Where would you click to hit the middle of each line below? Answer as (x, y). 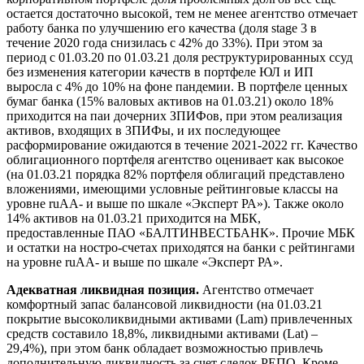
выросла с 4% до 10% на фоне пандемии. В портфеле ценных (177, 86)
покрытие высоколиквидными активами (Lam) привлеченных (180, 318)
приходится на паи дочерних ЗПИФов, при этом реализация (174, 115)
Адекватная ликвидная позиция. (103, 289)
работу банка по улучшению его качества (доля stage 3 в (162, 28)
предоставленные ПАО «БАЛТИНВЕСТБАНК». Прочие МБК (181, 232)
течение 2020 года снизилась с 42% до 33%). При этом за (165, 42)
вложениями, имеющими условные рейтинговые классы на (172, 188)
